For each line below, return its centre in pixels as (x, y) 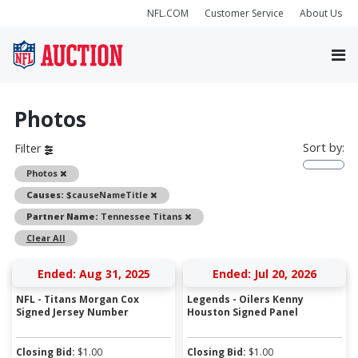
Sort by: (323, 147)
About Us (321, 13)
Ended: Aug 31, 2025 (93, 273)
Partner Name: (62, 216)
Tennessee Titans (141, 216)
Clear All (46, 237)
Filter (29, 149)
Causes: (45, 194)
